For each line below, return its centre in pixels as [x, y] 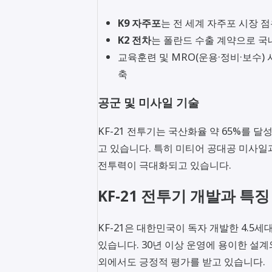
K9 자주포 [139, 22]
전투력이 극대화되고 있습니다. [165, 165]
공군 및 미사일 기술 [148, 102]
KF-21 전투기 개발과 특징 [184, 196]
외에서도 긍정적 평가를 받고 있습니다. [182, 261]
